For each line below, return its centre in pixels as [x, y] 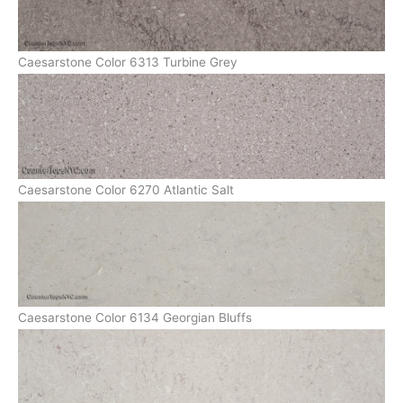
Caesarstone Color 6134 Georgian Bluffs [135, 317]
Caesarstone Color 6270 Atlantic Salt [126, 189]
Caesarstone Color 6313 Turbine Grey [128, 63]
